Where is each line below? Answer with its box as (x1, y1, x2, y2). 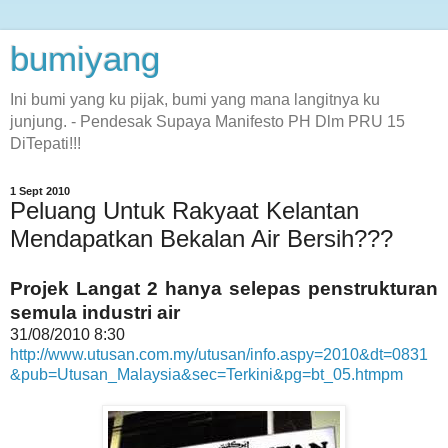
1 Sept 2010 (10, 185, 70, 197)
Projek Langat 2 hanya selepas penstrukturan (10, 277, 438, 299)
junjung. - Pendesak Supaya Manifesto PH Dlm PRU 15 (10, 113, 405, 130)
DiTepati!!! (10, 135, 81, 152)
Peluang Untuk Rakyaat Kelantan (10, 197, 359, 224)
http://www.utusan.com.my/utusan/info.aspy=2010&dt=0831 (10, 345, 428, 363)
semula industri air (10, 301, 180, 323)
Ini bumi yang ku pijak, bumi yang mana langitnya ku (10, 91, 380, 108)
